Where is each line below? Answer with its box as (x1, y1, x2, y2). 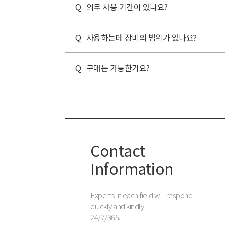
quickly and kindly (90, 201, 144, 211)
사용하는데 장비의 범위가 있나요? (86, 31, 197, 43)
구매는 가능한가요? (86, 62, 150, 74)
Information (90, 157, 174, 179)
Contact (90, 139, 146, 161)
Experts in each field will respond (90, 190, 192, 200)
